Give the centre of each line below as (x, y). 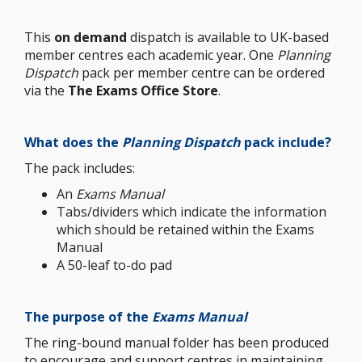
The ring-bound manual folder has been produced (177, 343)
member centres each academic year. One (151, 55)
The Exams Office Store (143, 90)
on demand (90, 37)
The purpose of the (88, 317)
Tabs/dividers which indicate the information (192, 212)
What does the (73, 142)
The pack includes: (80, 168)
